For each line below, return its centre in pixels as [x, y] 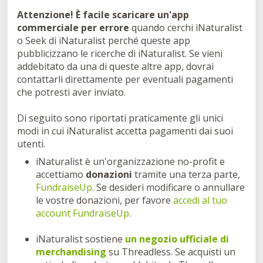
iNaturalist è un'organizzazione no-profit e [130, 161]
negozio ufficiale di [184, 239]
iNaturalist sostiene [80, 239]
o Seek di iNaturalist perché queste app [104, 41]
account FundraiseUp [82, 213]
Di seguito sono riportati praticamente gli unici [120, 118]
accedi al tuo [200, 200]
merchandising [71, 252]
